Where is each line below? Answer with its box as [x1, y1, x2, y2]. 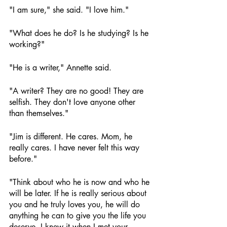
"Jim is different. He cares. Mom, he [9, 131, 135, 142]
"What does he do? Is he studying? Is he [9, 28, 151, 39]
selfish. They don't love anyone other [9, 97, 138, 107]
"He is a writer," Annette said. [9, 62, 111, 73]
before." [9, 154, 37, 164]
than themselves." [9, 108, 68, 119]
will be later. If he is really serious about [9, 188, 149, 199]
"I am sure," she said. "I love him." [9, 5, 129, 15]
